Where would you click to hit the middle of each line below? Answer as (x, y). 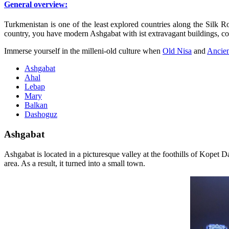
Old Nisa (177, 51)
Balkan (36, 105)
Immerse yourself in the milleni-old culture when (83, 51)
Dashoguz (41, 114)
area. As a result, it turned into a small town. (75, 163)
